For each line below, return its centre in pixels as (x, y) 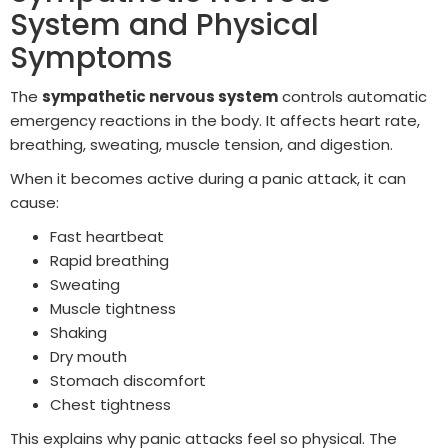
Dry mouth (88, 356)
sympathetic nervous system (160, 96)
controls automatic (352, 96)
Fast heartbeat (107, 236)
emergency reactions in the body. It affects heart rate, (215, 120)
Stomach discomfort (128, 380)
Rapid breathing (109, 260)
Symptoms (91, 57)
